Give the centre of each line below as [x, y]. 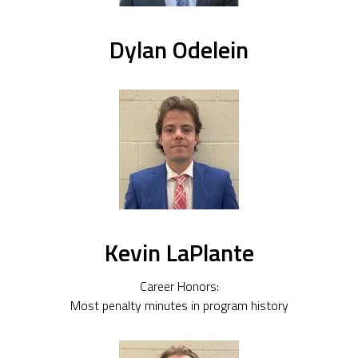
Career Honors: [179, 286]
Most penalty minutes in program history [179, 305]
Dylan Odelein [179, 50]
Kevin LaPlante [179, 253]
